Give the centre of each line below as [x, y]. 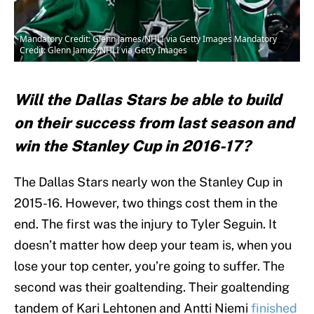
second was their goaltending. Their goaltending [152, 287]
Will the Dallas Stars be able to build [148, 100]
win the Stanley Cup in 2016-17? [134, 146]
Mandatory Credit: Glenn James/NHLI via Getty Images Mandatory [148, 39]
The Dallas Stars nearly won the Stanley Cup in [148, 182]
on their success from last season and [154, 123]
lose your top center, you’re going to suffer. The [149, 266]
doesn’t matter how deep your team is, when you [153, 245]
